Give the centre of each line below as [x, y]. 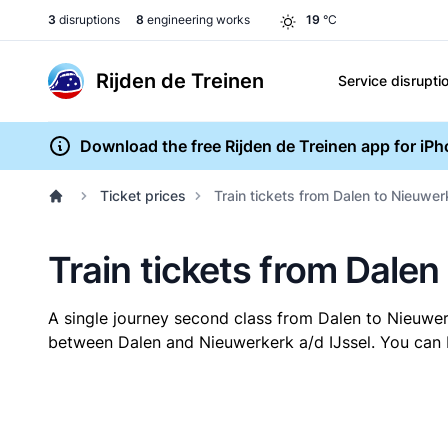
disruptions [88, 19]
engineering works [197, 19]
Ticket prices [143, 195]
